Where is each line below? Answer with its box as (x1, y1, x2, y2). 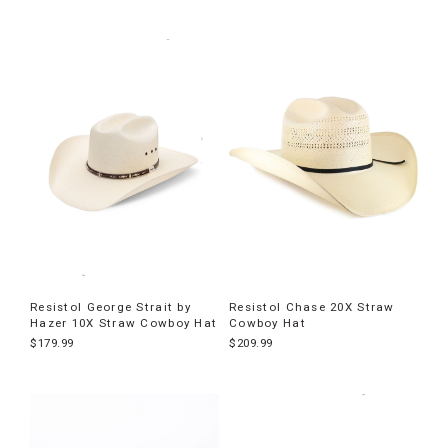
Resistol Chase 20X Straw (229, 299, 395, 314)
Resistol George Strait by (30, 299, 191, 314)
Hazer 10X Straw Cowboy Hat (30, 315, 218, 330)
